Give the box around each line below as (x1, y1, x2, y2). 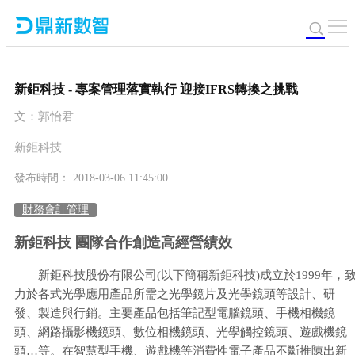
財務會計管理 (22, 204, 89, 216)
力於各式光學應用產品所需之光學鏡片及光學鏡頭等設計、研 (14, 288, 335, 301)
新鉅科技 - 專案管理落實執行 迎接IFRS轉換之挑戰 (14, 82, 298, 97)
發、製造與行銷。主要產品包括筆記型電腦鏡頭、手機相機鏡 (14, 307, 335, 320)
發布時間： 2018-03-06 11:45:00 (14, 172, 168, 185)
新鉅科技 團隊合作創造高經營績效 (14, 234, 232, 250)
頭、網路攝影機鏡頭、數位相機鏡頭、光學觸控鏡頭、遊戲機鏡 (14, 326, 347, 339)
